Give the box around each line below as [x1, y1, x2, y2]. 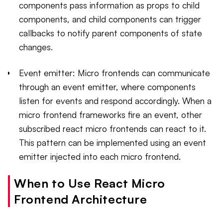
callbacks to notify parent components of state [19, 27, 202, 39]
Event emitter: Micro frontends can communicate [19, 67, 210, 79]
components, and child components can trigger [19, 13, 201, 25]
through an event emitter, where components [19, 81, 196, 93]
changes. [19, 41, 53, 53]
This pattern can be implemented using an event [19, 137, 206, 148]
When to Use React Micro [14, 176, 165, 191]
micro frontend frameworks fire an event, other [19, 109, 202, 120]
